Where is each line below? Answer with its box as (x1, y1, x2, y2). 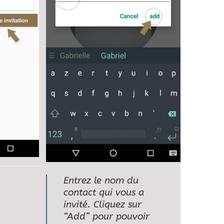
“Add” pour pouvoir (63, 211, 149, 222)
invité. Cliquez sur (63, 199, 141, 210)
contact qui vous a (63, 187, 144, 198)
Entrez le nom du (63, 175, 138, 186)
